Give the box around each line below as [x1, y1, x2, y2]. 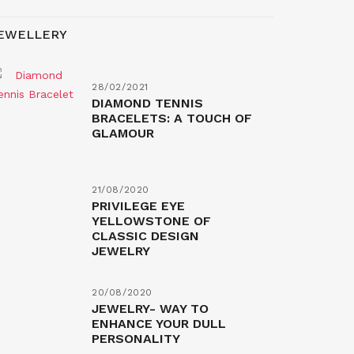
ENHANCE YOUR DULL [92, 316, 226, 331]
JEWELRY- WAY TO [92, 301, 209, 316]
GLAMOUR [92, 126, 154, 141]
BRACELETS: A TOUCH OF [92, 111, 252, 126]
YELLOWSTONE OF [92, 213, 211, 228]
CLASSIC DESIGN [92, 228, 199, 243]
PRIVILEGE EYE [92, 198, 185, 213]
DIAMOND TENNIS [92, 96, 203, 111]
